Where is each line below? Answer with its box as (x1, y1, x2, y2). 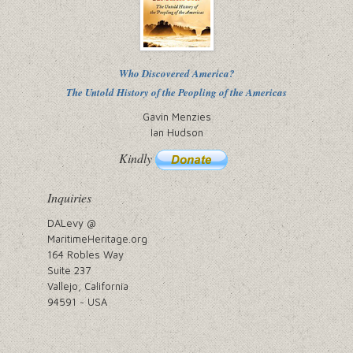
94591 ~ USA (47, 295, 107, 308)
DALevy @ (47, 216, 96, 229)
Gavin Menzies (142, 110, 211, 123)
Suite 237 (47, 263, 91, 277)
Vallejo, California (47, 279, 128, 292)
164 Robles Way (47, 247, 124, 261)
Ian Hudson (150, 125, 203, 139)
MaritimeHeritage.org (47, 232, 147, 245)
